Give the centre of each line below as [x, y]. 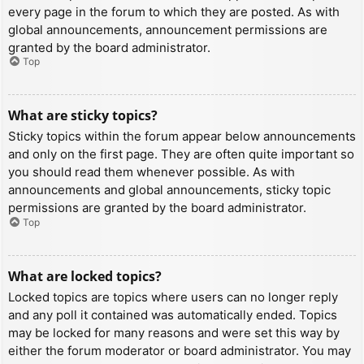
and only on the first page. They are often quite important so [181, 154]
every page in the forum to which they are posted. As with [174, 11]
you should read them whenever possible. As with [152, 172]
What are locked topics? [85, 276]
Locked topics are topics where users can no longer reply [173, 297]
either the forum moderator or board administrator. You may [180, 350]
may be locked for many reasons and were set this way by [174, 332]
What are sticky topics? [83, 116]
